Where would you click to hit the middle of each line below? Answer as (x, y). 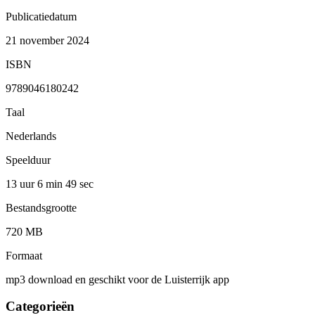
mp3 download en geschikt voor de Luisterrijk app (117, 279)
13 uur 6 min (36, 184)
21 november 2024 (47, 40)
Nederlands (31, 136)
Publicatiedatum (41, 16)
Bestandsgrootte (41, 207)
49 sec (79, 184)
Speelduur (28, 160)
